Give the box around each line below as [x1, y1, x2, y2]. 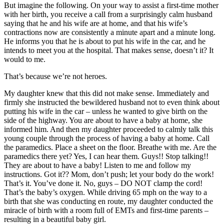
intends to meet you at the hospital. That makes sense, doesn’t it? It [4, 45, 213, 54]
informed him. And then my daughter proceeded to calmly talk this [4, 124, 213, 133]
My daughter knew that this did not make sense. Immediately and [4, 88, 209, 97]
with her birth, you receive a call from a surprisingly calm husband [4, 9, 212, 18]
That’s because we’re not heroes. [4, 71, 107, 80]
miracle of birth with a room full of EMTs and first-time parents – [4, 205, 208, 214]
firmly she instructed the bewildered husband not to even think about [4, 97, 219, 106]
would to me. [4, 54, 45, 63]
